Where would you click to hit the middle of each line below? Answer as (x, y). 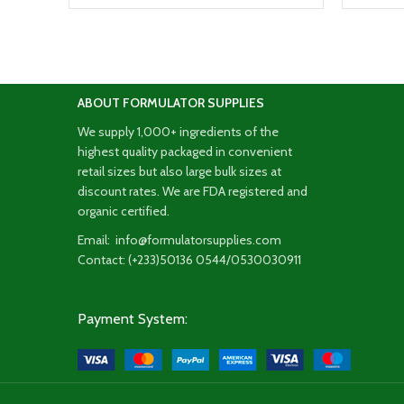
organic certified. (124, 211)
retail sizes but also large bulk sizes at (179, 172)
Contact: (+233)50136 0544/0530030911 (189, 260)
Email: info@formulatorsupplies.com (179, 240)
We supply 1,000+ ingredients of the (178, 132)
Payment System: (133, 319)
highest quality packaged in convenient (185, 152)
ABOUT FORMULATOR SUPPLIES (171, 103)
